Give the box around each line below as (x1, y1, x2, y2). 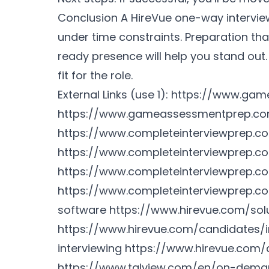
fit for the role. (58, 68, 133, 83)
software (58, 202, 106, 217)
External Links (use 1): (58, 87, 171, 102)
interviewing (58, 241, 122, 256)
